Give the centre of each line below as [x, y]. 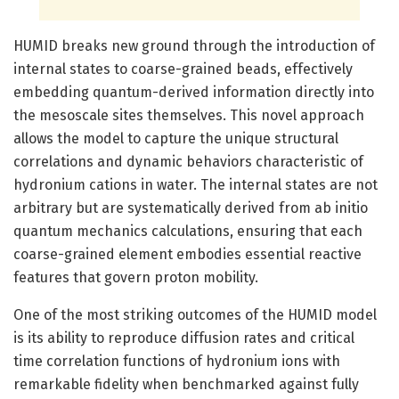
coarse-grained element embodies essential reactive [187, 254]
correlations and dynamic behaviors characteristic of [188, 161]
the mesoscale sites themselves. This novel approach [189, 115]
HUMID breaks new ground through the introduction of [194, 45]
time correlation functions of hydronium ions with [177, 361]
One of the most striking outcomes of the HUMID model [195, 314]
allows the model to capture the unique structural [176, 138]
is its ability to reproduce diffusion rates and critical [184, 338]
